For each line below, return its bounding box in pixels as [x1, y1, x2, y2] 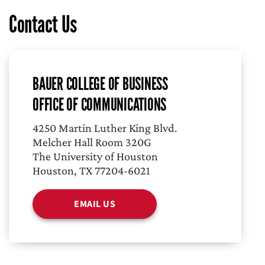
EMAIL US [74, 198, 115, 211]
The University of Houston [33, 150, 158, 163]
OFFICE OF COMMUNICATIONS [33, 93, 166, 115]
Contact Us [9, 10, 77, 39]
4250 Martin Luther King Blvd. [33, 121, 177, 134]
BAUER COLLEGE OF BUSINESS [33, 73, 168, 95]
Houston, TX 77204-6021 [33, 164, 150, 177]
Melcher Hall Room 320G [33, 135, 151, 148]
